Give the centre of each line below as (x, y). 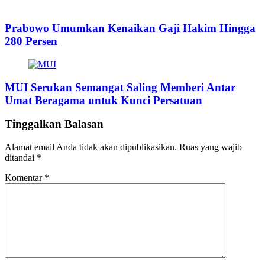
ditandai (21, 158)
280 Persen (31, 41)
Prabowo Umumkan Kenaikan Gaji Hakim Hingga (130, 28)
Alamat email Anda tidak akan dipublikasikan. (91, 147)
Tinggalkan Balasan (54, 124)
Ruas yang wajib (211, 147)
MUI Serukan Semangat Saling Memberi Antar (120, 87)
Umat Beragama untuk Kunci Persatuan (104, 100)
